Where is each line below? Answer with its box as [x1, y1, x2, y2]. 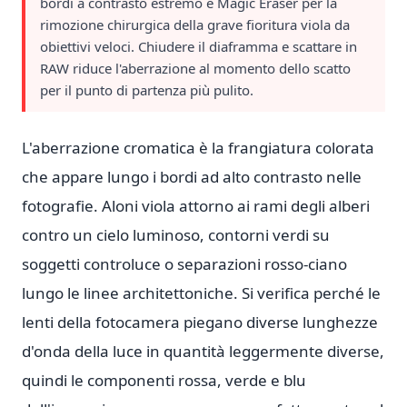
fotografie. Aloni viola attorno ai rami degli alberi [22, 195, 370, 216]
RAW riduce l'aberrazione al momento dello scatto [40, 59, 351, 77]
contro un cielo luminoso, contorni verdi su [22, 224, 330, 245]
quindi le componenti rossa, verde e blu [22, 370, 306, 391]
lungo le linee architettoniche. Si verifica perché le [22, 283, 381, 303]
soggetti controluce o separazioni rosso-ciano [22, 253, 347, 274]
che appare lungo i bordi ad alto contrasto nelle [22, 166, 362, 187]
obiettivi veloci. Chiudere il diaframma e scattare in [40, 37, 357, 55]
